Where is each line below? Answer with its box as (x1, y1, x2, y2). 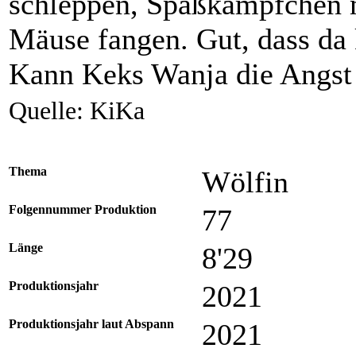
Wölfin (202, 165, 288, 199)
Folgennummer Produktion (9, 203, 157, 217)
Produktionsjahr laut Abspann (9, 317, 174, 331)
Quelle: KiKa (9, 97, 145, 126)
